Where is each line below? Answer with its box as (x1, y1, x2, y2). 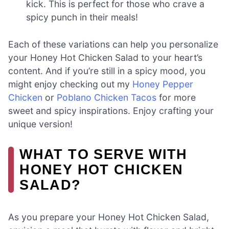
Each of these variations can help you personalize (8, 38, 218, 50)
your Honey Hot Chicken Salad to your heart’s (8, 52, 202, 63)
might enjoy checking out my (8, 78, 132, 89)
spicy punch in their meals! (26, 12, 139, 23)
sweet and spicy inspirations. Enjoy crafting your (8, 105, 214, 116)
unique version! (8, 118, 73, 129)
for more (156, 91, 196, 103)
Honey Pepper (132, 78, 193, 89)
